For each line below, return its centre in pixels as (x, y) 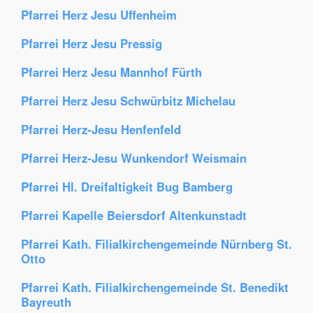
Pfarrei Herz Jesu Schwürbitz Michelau (128, 101)
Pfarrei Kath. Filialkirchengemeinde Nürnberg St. (156, 244)
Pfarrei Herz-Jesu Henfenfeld (101, 129)
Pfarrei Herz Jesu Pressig (92, 43)
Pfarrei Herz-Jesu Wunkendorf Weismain (134, 158)
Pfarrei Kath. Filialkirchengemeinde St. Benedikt (155, 287)
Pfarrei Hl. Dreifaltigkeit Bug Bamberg (127, 187)
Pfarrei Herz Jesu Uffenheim (99, 15)
